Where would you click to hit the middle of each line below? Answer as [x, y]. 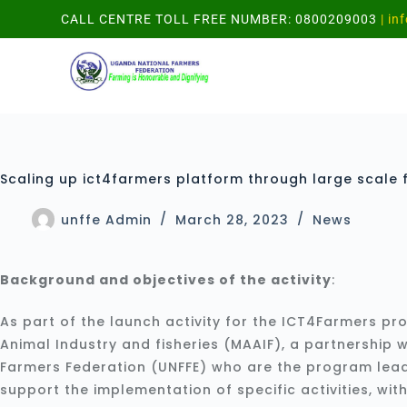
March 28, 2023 [232, 220]
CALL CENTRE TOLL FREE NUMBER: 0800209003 [219, 19]
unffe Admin [106, 220]
